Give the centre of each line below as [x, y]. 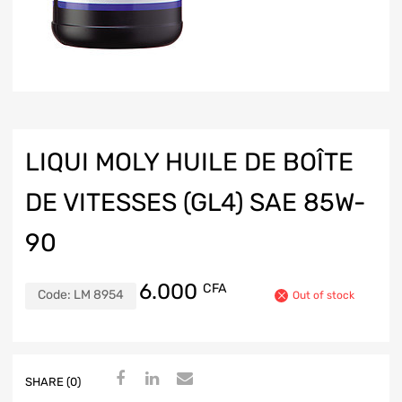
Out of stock [323, 296]
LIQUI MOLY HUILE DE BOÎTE [189, 162]
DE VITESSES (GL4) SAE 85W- [196, 203]
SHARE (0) [53, 381]
